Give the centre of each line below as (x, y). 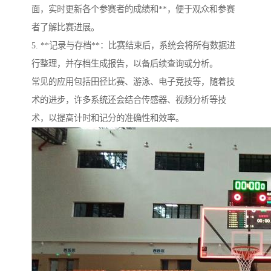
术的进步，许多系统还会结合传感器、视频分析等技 (129, 100)
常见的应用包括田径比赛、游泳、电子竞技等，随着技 (133, 82)
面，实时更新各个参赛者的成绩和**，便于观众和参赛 (133, 9)
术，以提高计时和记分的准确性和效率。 (108, 118)
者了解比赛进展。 (65, 28)
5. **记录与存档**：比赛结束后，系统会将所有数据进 (133, 46)
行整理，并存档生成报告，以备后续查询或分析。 (125, 64)
